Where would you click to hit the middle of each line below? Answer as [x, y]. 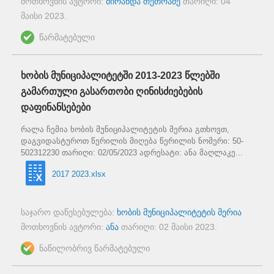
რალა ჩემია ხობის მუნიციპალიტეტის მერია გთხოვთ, [125, 130]
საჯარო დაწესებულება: [69, 213]
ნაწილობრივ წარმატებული [94, 249]
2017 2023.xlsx [79, 174]
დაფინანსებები [56, 108]
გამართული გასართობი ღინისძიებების [112, 92]
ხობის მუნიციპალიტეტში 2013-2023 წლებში [120, 76]
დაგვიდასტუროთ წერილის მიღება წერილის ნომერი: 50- [132, 141]
